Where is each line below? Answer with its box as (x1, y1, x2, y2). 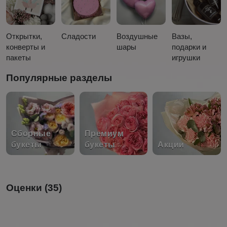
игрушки (172, 53, 201, 62)
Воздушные (116, 31, 158, 41)
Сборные (11, 129, 51, 138)
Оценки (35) (6, 182, 62, 193)
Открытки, (6, 31, 42, 41)
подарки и (172, 42, 207, 51)
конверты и (6, 42, 45, 51)
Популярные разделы (6, 72, 112, 83)
